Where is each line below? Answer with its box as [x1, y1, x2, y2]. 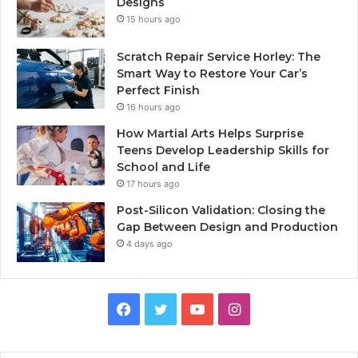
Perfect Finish [117, 82, 200, 97]
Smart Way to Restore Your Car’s [117, 66, 308, 81]
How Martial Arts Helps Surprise [117, 125, 304, 141]
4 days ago [126, 237, 173, 249]
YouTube [204, 299, 262, 316]
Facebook [130, 299, 197, 316]
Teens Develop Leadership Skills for [117, 142, 329, 157]
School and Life [117, 159, 210, 174]
